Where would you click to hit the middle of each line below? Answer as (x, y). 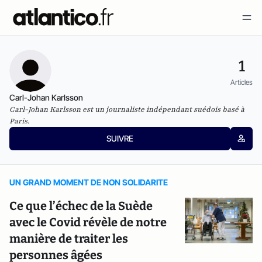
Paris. (19, 121)
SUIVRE (120, 138)
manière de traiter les (69, 239)
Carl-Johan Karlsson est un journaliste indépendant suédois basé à (127, 109)
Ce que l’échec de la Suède (81, 206)
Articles (242, 82)
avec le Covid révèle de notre (88, 222)
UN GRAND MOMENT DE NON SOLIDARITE (89, 182)
